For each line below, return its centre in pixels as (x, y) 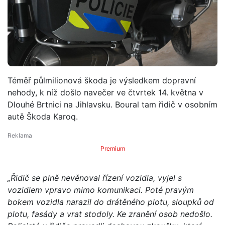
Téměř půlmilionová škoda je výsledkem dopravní (102, 80)
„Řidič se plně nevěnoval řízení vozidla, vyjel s (95, 178)
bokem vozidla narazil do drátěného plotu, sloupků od (111, 202)
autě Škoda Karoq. (43, 116)
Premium (113, 148)
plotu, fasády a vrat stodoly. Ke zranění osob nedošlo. (110, 214)
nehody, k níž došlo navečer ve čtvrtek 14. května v (105, 92)
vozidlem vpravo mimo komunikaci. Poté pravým (101, 190)
